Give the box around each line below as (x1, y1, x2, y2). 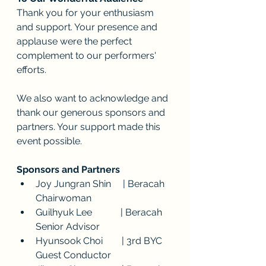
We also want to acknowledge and (17, 93, 170, 104)
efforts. (17, 64, 46, 75)
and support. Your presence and (17, 21, 160, 33)
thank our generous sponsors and (17, 107, 167, 118)
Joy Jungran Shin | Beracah (36, 178, 167, 189)
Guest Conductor (36, 249, 113, 261)
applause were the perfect (17, 36, 134, 47)
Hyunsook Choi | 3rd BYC (36, 235, 164, 246)
